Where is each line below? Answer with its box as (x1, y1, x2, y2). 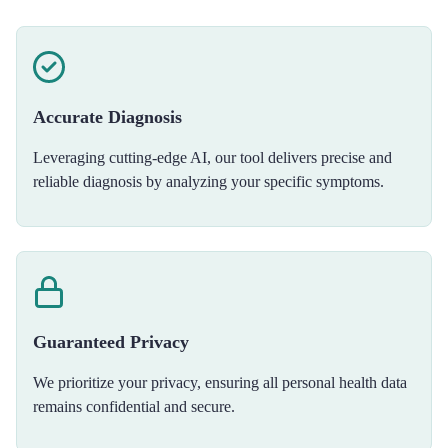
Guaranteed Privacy (33, 332, 189, 352)
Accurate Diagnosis (33, 107, 182, 127)
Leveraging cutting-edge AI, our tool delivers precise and (33, 149, 392, 166)
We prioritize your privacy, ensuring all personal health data (33, 374, 407, 391)
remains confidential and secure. (33, 398, 235, 415)
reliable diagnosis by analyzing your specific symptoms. (33, 173, 384, 190)
